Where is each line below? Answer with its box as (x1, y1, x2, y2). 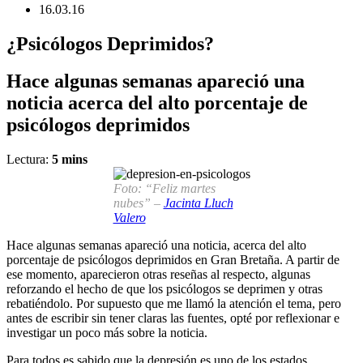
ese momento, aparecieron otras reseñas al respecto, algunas (6, 267, 310, 282)
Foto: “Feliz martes (113, 181, 216, 196)
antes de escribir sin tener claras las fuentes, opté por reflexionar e (6, 311, 340, 326)
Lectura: (6, 152, 52, 167)
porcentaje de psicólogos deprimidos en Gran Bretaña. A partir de (6, 253, 340, 267)
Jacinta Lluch (163, 196, 233, 211)
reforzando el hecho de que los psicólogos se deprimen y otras (6, 282, 322, 297)
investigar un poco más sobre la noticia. (6, 326, 207, 340)
